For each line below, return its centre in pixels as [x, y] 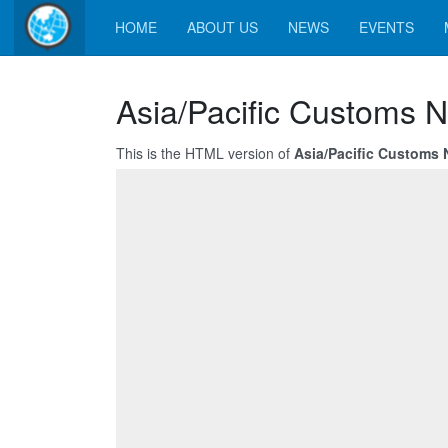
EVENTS [386, 27]
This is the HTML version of [205, 153]
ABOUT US [222, 27]
